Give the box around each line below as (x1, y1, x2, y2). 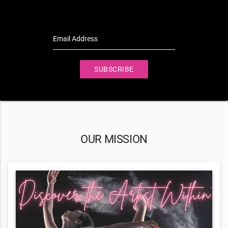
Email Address (53, 35, 98, 43)
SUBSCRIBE (94, 65, 134, 74)
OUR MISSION (80, 132, 148, 146)
